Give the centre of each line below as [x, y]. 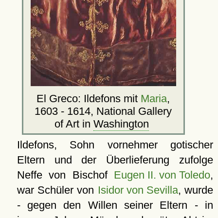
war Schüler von [57, 190]
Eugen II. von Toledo [162, 175]
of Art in [74, 124]
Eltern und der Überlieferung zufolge [115, 160]
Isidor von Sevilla [138, 190]
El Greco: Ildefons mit [89, 98]
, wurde [195, 190]
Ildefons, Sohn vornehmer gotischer [115, 145]
